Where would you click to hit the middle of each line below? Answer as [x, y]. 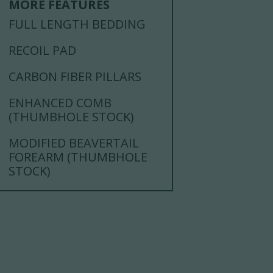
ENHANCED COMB [60, 102]
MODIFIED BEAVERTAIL [74, 143]
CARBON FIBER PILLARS [75, 76]
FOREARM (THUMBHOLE [78, 157]
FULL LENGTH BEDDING [77, 24]
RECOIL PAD [43, 50]
